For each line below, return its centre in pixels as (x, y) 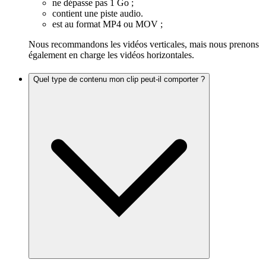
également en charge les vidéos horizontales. (111, 55)
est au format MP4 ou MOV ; (107, 24)
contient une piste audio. (98, 14)
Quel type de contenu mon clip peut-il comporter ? (119, 79)
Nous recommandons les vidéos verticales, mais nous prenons (144, 45)
